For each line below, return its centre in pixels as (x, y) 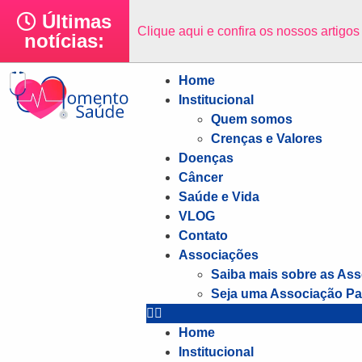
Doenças (206, 158)
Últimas (74, 21)
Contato (203, 236)
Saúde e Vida (219, 197)
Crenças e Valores (267, 139)
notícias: (65, 41)
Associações (219, 255)
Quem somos (252, 119)
